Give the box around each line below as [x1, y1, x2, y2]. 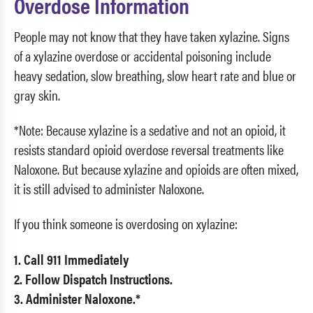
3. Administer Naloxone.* [14, 287, 140, 308]
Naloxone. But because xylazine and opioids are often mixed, [14, 158, 298, 179]
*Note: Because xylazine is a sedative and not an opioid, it [14, 119, 286, 140]
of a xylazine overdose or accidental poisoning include [14, 45, 271, 66]
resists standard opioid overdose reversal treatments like [14, 138, 284, 159]
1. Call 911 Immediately [14, 248, 129, 269]
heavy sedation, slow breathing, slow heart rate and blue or [14, 64, 296, 85]
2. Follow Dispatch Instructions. [14, 268, 173, 289]
